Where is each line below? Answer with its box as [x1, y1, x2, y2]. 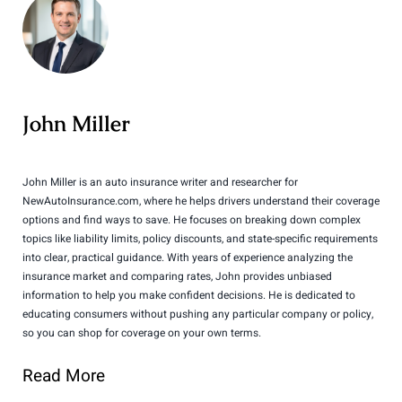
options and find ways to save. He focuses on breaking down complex [22, 211, 361, 228]
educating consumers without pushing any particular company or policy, [22, 305, 373, 322]
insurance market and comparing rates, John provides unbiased [22, 267, 332, 284]
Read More [22, 363, 105, 389]
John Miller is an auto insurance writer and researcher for [22, 173, 298, 190]
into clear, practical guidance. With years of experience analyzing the [22, 249, 353, 266]
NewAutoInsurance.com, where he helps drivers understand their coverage [22, 192, 380, 209]
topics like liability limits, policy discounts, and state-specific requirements [22, 230, 378, 247]
